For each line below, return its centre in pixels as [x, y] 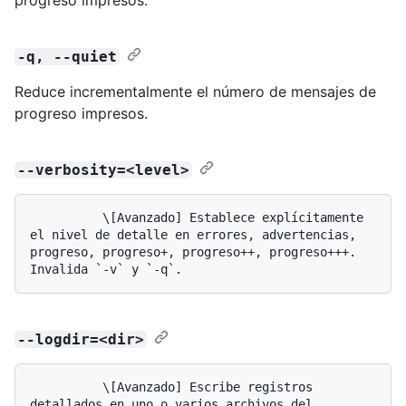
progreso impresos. [81, 113]
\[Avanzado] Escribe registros [66, 387]
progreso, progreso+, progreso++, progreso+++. [193, 251]
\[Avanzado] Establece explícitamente [66, 217]
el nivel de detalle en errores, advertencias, [193, 234]
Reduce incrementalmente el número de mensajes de [195, 91]
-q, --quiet [68, 56]
